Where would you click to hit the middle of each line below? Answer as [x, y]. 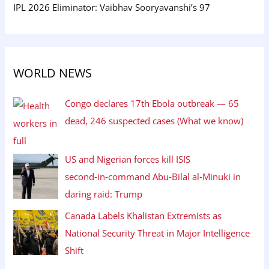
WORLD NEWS [53, 73]
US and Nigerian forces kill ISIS [128, 159]
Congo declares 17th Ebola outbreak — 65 [152, 103]
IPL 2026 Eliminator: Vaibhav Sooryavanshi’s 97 [112, 8]
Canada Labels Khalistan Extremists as [144, 216]
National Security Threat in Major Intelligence [158, 233]
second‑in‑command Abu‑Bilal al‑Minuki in [153, 177]
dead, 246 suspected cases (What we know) [154, 120]
